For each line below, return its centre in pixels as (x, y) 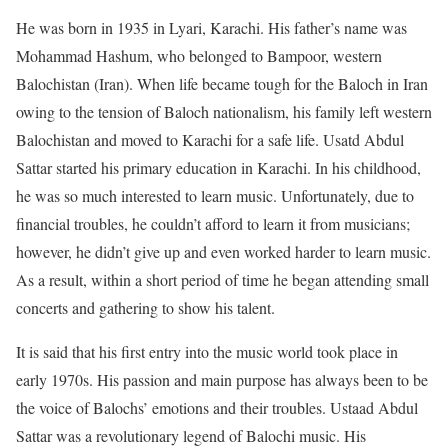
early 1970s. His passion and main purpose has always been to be (222, 379)
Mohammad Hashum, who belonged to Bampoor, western (199, 55)
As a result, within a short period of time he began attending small (222, 279)
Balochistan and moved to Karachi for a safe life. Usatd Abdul (210, 139)
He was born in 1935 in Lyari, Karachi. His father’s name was (211, 27)
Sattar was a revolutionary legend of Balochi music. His (191, 435)
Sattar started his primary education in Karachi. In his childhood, (218, 167)
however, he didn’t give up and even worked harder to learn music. (223, 251)
